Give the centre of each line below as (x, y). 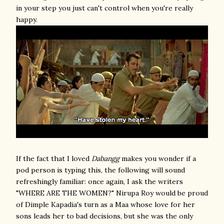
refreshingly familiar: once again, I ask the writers (99, 181)
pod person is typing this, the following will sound (100, 170)
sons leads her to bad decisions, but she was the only (104, 216)
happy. (27, 19)
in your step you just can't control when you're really (104, 8)
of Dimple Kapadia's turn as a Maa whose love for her (105, 204)
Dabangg (105, 158)
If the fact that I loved (54, 158)
